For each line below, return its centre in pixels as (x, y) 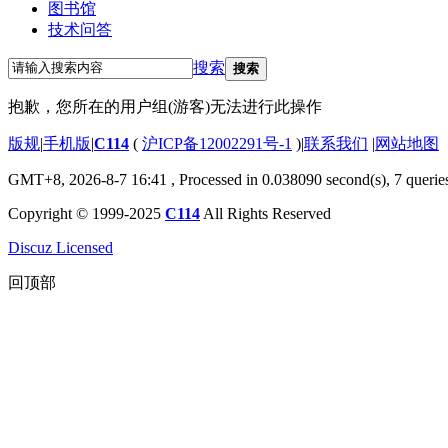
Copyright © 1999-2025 (86, 213)
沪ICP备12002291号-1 (217, 143)
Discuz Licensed (60, 247)
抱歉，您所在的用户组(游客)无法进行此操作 (165, 106)
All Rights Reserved (265, 213)
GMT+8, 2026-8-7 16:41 (87, 179)
